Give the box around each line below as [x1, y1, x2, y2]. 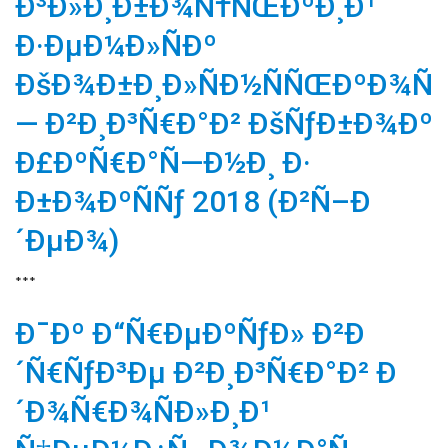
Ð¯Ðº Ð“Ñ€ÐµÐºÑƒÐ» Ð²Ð [15, 315, 365, 351]
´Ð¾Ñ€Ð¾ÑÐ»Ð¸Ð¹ [15, 393, 271, 429]
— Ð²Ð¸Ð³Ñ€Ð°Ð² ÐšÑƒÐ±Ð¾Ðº [15, 105, 433, 141]
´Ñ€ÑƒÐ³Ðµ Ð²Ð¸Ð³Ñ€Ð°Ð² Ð [15, 354, 397, 390]
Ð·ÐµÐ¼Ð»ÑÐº [15, 27, 217, 63]
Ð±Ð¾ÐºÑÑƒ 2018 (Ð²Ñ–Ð [15, 183, 371, 219]
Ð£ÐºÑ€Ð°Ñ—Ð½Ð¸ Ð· [15, 144, 311, 180]
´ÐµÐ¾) [15, 222, 119, 258]
